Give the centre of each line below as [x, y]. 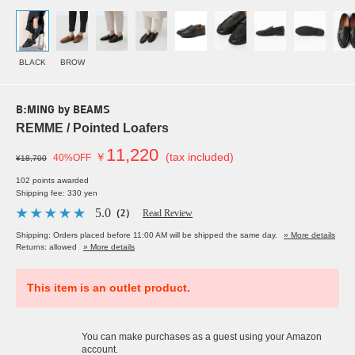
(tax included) [200, 157]
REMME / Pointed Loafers [92, 128]
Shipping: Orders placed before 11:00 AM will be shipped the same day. [147, 235]
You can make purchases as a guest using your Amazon [202, 337]
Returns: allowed [46, 247]
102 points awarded [52, 181]
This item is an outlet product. [109, 288]
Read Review [168, 214]
